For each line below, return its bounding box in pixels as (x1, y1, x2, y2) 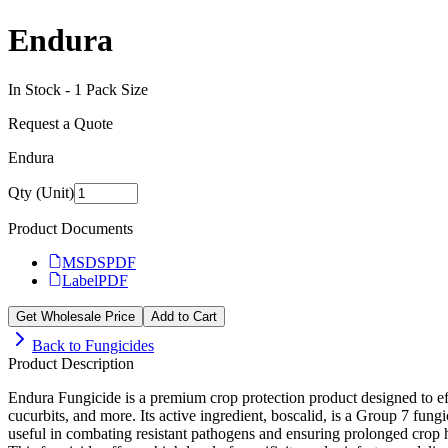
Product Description (8, 354, 134, 372)
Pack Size (82, 80, 148, 98)
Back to (32, 336, 85, 354)
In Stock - (8, 80, 74, 98)
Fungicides (85, 336, 154, 354)
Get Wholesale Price (16, 308, 135, 324)
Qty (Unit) (8, 183, 74, 201)
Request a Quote (8, 114, 113, 132)
